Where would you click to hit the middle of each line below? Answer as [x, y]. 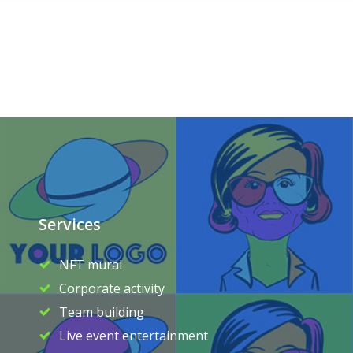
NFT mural [90, 265]
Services [69, 224]
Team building [101, 312]
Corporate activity [111, 288]
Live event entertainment [133, 336]
